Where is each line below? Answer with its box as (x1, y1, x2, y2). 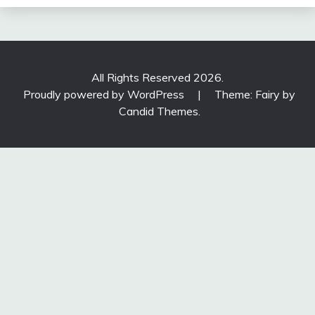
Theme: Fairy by (214, 87, 295, 102)
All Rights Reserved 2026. (91, 70, 224, 85)
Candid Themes (118, 104, 198, 119)
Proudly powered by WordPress (23, 87, 187, 102)
